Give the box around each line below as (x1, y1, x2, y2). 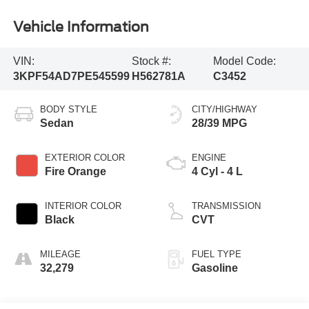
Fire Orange (44, 165, 106, 177)
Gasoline (192, 261, 238, 274)
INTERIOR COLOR (44, 200, 121, 211)
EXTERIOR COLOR (44, 152, 125, 163)
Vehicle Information (12, 19, 149, 36)
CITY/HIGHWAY (192, 103, 257, 114)
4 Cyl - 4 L (192, 165, 243, 177)
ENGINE (192, 152, 226, 163)
